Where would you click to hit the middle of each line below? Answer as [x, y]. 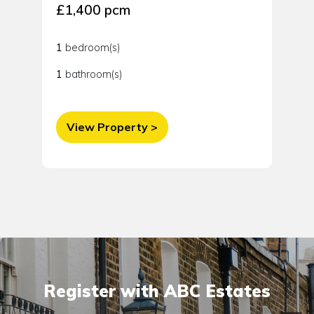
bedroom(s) [91, 48]
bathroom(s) [92, 75]
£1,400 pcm [93, 10]
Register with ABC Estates [157, 291]
